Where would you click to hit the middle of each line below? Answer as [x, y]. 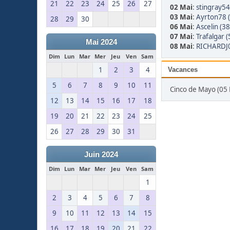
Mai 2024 [101, 42]
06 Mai [181, 27]
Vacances [183, 70]
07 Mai [181, 37]
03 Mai [181, 17]
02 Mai [181, 7]
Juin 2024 [101, 155]
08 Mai [181, 46]
